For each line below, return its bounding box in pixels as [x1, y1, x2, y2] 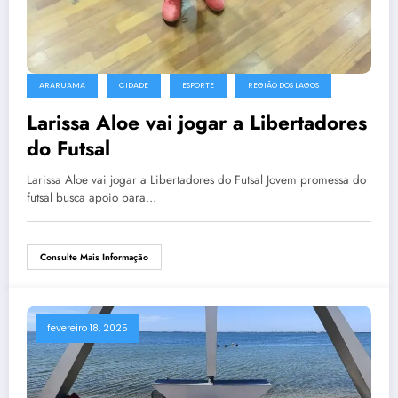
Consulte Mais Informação [40, 250, 148, 264]
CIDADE [119, 79, 148, 91]
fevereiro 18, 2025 [47, 321, 128, 335]
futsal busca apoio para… [27, 188, 156, 206]
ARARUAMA [39, 79, 85, 91]
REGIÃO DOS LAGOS [248, 79, 319, 91]
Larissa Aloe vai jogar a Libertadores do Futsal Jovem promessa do [27, 171, 366, 188]
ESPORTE [182, 79, 214, 91]
